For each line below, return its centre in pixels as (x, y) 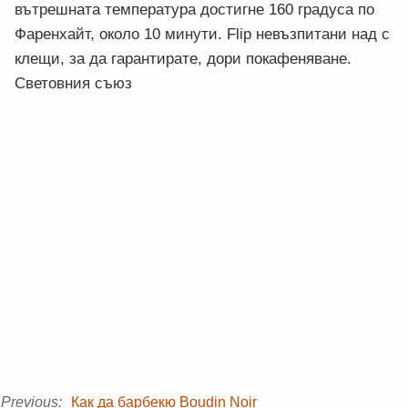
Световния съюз (73, 83)
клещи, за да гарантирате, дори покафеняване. (183, 59)
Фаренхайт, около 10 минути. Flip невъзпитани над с (202, 34)
